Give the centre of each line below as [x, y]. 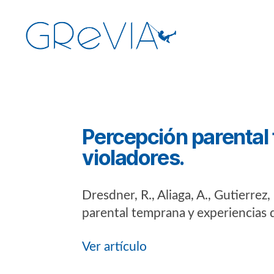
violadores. [133, 157]
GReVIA [43, 58]
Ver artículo [115, 246]
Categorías [109, 82]
